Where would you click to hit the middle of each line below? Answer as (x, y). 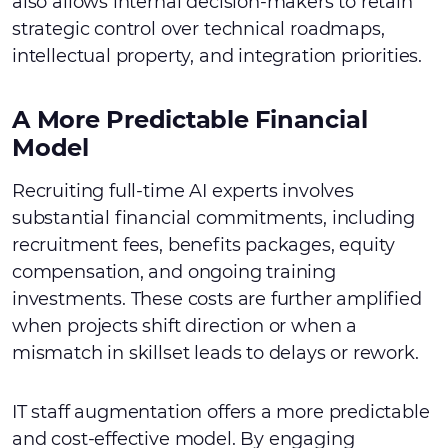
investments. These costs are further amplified (217, 299)
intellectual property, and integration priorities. (217, 56)
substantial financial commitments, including (214, 218)
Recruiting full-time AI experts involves (183, 191)
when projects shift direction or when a (184, 326)
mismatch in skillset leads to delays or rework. (215, 353)
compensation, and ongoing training (174, 272)
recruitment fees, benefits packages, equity (204, 245)
